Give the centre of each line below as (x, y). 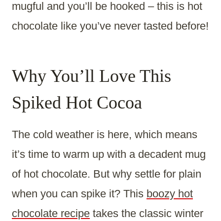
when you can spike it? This (79, 194)
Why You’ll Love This (92, 76)
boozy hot (170, 194)
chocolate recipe (51, 214)
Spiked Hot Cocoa (77, 103)
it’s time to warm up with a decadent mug (109, 154)
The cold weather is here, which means (105, 135)
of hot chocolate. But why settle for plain (107, 174)
